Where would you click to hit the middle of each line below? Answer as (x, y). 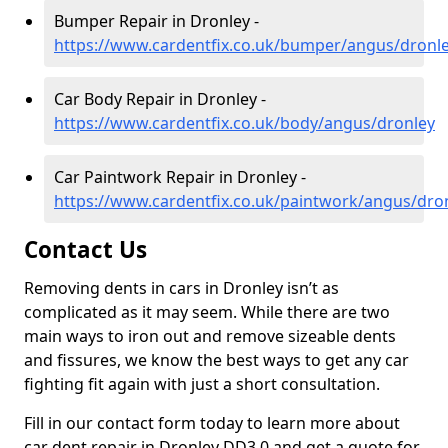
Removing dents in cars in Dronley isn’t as (181, 288)
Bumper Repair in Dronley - (156, 21)
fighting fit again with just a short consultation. (204, 384)
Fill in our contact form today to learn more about (212, 423)
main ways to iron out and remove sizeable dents (210, 336)
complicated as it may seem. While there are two (207, 312)
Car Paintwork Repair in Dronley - (180, 177)
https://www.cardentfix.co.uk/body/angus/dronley (244, 123)
